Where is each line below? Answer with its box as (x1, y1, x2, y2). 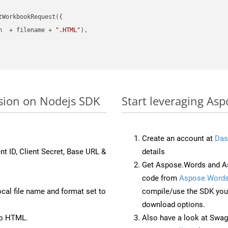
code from (142, 173, 179, 183)
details (142, 147, 165, 156)
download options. (142, 199, 205, 209)
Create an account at (142, 133, 215, 143)
